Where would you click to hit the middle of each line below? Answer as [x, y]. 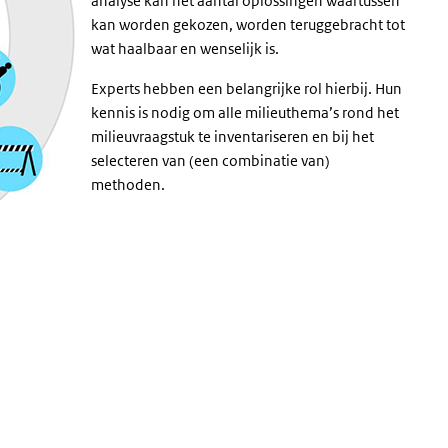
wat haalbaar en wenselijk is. [185, 48]
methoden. [129, 184]
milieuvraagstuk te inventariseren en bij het [232, 136]
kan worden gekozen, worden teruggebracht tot [248, 24]
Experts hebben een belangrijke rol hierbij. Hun [246, 88]
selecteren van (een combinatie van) [210, 160]
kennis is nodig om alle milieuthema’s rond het [245, 112]
